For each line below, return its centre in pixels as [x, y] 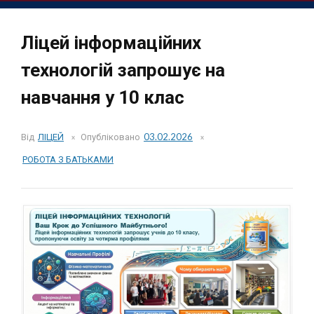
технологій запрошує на [123, 70]
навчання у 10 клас [103, 98]
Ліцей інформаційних [111, 43]
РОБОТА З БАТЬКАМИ [68, 159]
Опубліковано [111, 137]
